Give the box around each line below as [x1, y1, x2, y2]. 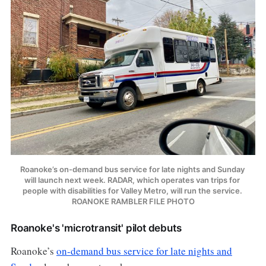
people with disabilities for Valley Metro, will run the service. [22, 185, 242, 195]
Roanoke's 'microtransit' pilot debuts [10, 221, 182, 234]
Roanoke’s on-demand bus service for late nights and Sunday [20, 164, 245, 174]
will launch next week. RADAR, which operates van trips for [24, 175, 240, 185]
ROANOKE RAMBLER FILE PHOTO [71, 196, 195, 206]
